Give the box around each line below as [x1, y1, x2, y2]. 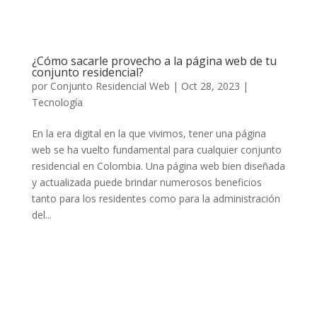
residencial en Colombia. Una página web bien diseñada [31, 159, 285, 173]
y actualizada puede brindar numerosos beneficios [31, 175, 262, 190]
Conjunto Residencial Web [50, 79, 170, 93]
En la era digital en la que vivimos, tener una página [31, 127, 266, 141]
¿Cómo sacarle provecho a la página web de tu [31, 53, 277, 69]
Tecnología [31, 96, 83, 110]
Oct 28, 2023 [180, 79, 240, 93]
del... [31, 208, 52, 222]
